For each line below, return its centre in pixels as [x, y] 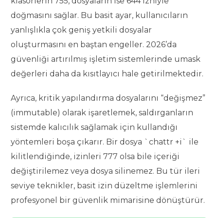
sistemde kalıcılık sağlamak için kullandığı [94, 127]
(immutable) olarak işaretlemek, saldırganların [102, 113]
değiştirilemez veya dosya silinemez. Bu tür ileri [106, 171]
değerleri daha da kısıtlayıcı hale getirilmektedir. [107, 74]
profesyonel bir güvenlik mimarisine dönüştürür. [108, 200]
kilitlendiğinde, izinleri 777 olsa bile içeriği [95, 157]
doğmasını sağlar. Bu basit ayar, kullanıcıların [100, 16]
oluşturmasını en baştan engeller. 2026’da [94, 45]
